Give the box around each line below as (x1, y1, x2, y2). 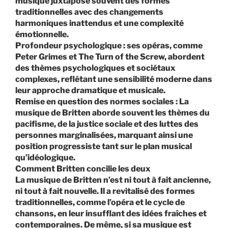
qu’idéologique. (15, 153, 75, 163)
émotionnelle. (15, 30, 69, 40)
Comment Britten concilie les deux (15, 164, 151, 174)
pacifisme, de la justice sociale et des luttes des (15, 119, 198, 129)
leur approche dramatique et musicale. (15, 85, 165, 96)
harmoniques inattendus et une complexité (15, 18, 184, 28)
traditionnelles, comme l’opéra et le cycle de (15, 197, 185, 208)
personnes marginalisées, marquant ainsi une (15, 130, 193, 140)
